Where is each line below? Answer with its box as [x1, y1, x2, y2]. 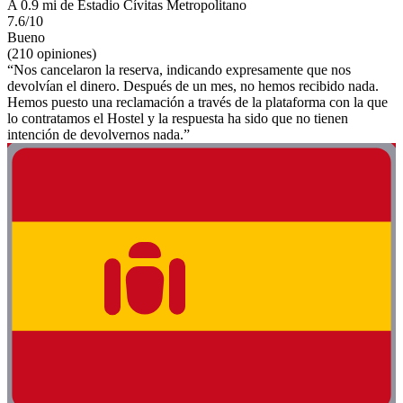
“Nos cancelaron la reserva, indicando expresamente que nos [7, 61, 351, 77]
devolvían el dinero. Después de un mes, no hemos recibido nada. [7, 77, 379, 94]
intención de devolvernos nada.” [7, 126, 190, 142]
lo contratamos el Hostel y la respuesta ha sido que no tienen [7, 110, 348, 126]
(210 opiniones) [7, 45, 96, 61]
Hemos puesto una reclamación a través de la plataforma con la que [7, 94, 388, 110]
